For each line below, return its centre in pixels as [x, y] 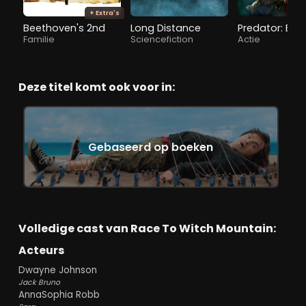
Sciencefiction [162, 40]
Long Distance [165, 28]
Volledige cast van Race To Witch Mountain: [147, 228]
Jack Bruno [39, 282]
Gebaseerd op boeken [151, 147]
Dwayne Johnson [57, 270]
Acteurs [41, 250]
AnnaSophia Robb [59, 294]
